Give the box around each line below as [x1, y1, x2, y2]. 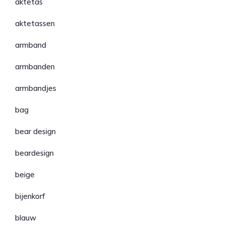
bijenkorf [15, 191, 45, 201]
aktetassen [15, 19, 55, 28]
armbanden [15, 62, 55, 71]
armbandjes [15, 83, 56, 93]
